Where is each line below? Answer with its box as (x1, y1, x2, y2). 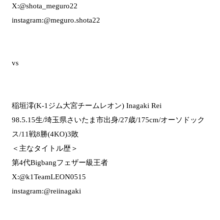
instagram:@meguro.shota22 (12, 16, 100, 24)
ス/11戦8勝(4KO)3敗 (12, 130, 79, 138)
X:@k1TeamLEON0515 (12, 172, 86, 181)
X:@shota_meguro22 (12, 1, 78, 10)
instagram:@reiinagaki (12, 187, 81, 195)
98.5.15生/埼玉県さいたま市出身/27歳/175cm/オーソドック (12, 115, 205, 124)
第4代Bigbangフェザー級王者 (12, 158, 108, 166)
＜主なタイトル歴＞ (12, 144, 78, 152)
